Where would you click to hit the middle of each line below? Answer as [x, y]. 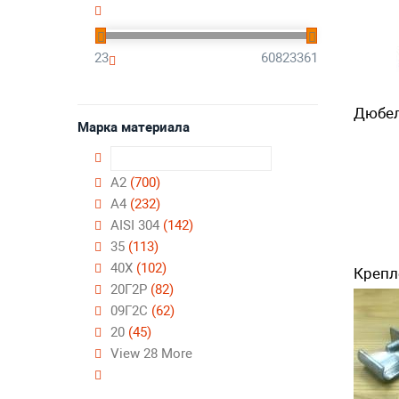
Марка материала [134, 127]
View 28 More [151, 354]
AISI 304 [137, 225]
